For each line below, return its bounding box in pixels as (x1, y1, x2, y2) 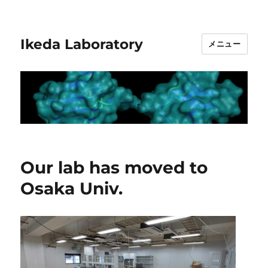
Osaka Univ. (20, 178, 123, 199)
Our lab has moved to (20, 157, 208, 178)
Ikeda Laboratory (20, 35, 144, 53)
